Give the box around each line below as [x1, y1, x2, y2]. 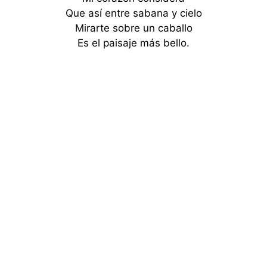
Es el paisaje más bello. [77, 37, 190, 49]
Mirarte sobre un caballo [74, 22, 193, 34]
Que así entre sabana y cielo [65, 7, 202, 19]
